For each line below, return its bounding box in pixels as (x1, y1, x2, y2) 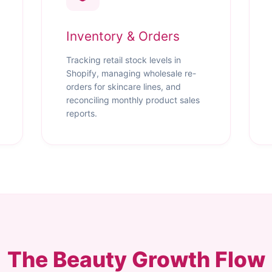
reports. (66, 108, 97, 118)
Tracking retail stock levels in (66, 55, 181, 65)
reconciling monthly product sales (66, 95, 200, 105)
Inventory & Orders (66, 29, 180, 44)
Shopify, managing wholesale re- (66, 68, 196, 78)
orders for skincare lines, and (66, 81, 181, 92)
